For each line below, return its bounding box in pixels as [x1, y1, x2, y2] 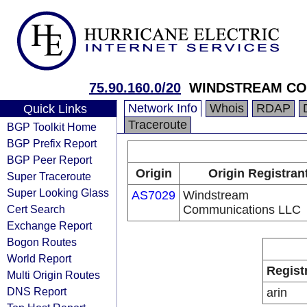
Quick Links [23, 102, 87, 116]
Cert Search [7, 203, 65, 215]
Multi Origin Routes [7, 269, 100, 281]
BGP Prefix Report [7, 137, 97, 149]
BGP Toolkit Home [7, 121, 97, 133]
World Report [7, 252, 71, 265]
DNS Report [7, 285, 66, 297]
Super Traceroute [7, 170, 91, 182]
